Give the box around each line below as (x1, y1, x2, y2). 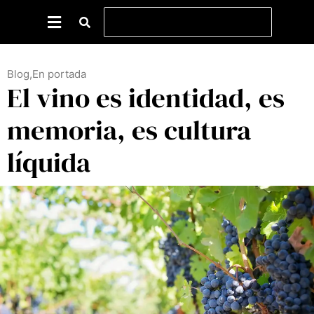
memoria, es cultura (7, 111, 251, 149)
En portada (32, 67, 86, 81)
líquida (7, 144, 90, 181)
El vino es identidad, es (7, 79, 285, 116)
